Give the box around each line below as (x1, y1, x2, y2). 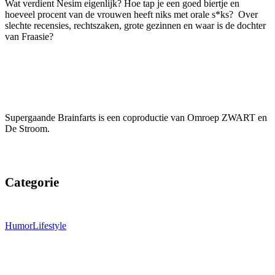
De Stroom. (5, 123, 50, 134)
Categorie (5, 174, 59, 190)
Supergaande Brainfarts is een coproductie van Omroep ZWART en (5, 112, 267, 123)
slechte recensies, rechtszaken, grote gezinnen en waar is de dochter (5, 20, 266, 31)
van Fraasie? (5, 31, 53, 42)
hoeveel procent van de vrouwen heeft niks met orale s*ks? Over (5, 9, 258, 20)
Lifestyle (33, 220, 66, 231)
